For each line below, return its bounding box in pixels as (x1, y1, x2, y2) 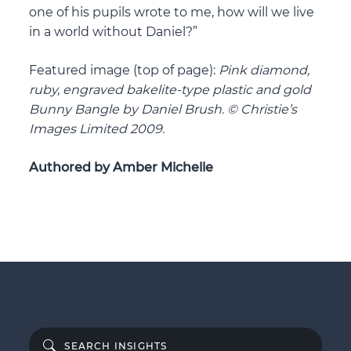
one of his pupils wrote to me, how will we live (29, 5, 315, 20)
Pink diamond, (219, 63, 310, 78)
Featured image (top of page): (29, 63, 219, 78)
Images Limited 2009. (29, 121, 165, 137)
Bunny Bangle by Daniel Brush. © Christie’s (29, 102, 298, 118)
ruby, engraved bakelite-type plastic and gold (29, 82, 312, 98)
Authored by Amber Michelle (29, 160, 214, 175)
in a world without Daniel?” (29, 24, 198, 40)
